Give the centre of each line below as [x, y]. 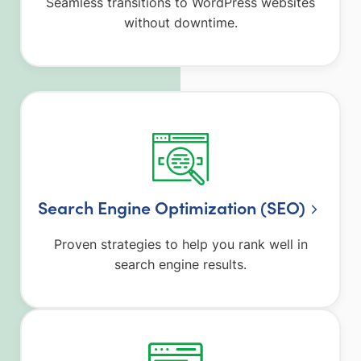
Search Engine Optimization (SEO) [172, 207]
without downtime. [180, 23]
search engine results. [180, 265]
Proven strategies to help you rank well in [180, 245]
